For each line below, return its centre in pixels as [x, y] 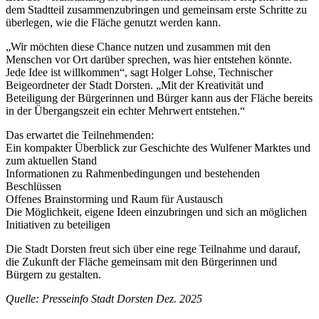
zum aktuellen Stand [51, 161]
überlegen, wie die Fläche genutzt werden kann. [113, 23]
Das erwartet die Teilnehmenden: [80, 135]
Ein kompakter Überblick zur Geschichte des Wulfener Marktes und [158, 148]
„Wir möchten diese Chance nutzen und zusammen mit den [138, 47]
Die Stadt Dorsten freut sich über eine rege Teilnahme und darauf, [153, 249]
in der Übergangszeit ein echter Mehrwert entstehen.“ [125, 111]
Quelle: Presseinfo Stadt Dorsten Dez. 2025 [104, 299]
